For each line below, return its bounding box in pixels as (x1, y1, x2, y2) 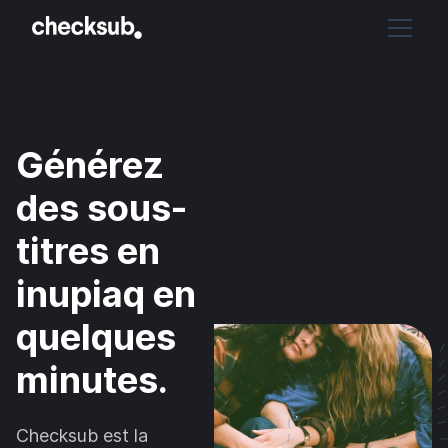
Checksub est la (16, 425, 148, 446)
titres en (16, 229, 160, 273)
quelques (16, 315, 176, 359)
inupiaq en (16, 272, 196, 316)
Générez (16, 143, 164, 187)
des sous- (16, 186, 187, 230)
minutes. (16, 358, 168, 402)
